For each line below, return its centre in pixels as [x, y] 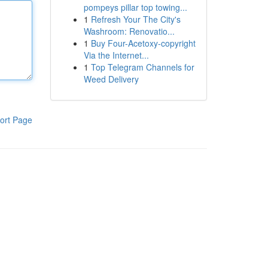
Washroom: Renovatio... [129, 31]
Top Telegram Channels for [142, 67]
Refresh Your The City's [135, 19]
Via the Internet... [116, 55]
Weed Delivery [111, 79]
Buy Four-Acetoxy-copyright [143, 43]
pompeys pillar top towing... [135, 7]
